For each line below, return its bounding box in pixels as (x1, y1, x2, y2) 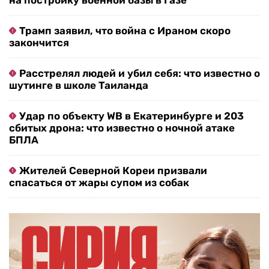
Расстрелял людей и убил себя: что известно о (19, 67, 260, 80)
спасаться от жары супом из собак (9, 177, 189, 189)
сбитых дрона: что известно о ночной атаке (9, 122, 235, 134)
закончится (9, 37, 69, 49)
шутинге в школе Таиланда (9, 79, 148, 92)
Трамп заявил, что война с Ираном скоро (19, 25, 231, 37)
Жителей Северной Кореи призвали (19, 165, 207, 177)
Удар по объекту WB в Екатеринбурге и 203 (19, 110, 244, 122)
